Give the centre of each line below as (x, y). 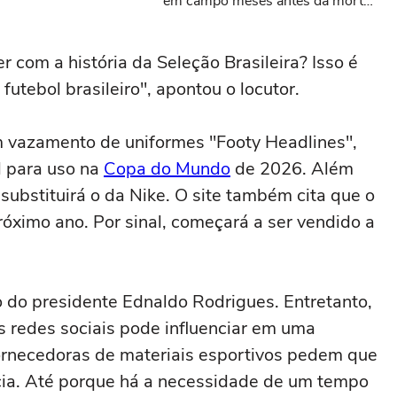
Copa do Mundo (167, 169)
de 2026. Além (292, 169)
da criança (195, 22)
